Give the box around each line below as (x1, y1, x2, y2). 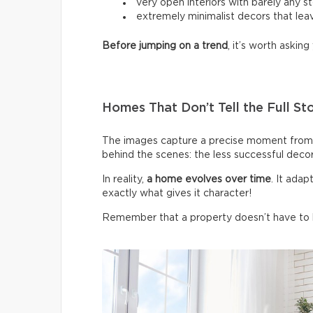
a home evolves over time (147, 175, 271, 185)
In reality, (102, 175, 147, 185)
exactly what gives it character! (102, 189, 252, 199)
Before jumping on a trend (102, 41, 228, 52)
